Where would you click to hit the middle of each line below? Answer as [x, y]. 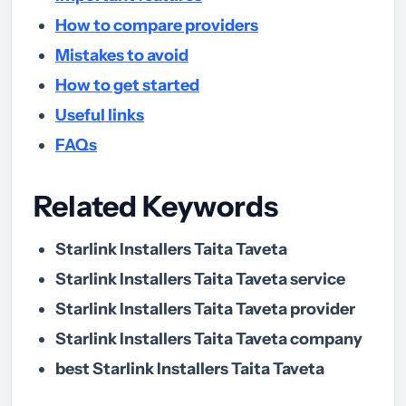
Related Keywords [156, 207]
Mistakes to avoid [122, 56]
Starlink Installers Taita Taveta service [200, 280]
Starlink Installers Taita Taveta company [209, 339]
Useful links [100, 116]
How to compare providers [157, 26]
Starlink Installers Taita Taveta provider [205, 309]
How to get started [127, 86]
